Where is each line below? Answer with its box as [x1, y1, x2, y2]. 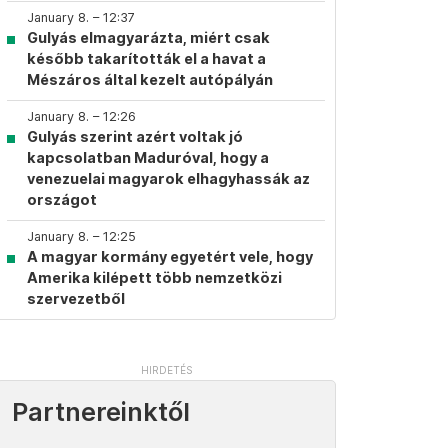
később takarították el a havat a [27, 50, 266, 67]
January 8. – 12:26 [27, 109, 136, 124]
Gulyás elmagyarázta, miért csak [27, 29, 270, 46]
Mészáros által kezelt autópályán [27, 71, 273, 88]
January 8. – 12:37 [27, 10, 135, 25]
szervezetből [27, 290, 125, 307]
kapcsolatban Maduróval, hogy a [27, 149, 269, 166]
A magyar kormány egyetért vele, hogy [27, 248, 313, 265]
